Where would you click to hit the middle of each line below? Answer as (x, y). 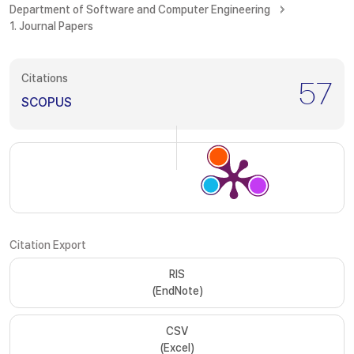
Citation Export (48, 245)
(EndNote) (177, 291)
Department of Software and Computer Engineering (140, 9)
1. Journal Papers (51, 26)
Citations (45, 78)
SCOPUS (47, 102)
